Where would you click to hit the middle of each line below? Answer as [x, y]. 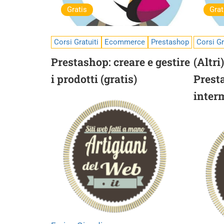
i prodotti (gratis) [94, 79]
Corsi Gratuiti [76, 42]
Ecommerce [125, 42]
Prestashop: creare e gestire [120, 62]
